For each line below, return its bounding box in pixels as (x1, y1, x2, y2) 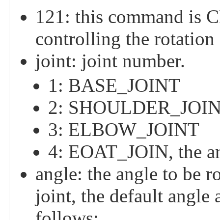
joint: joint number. (35, 50, 185, 72)
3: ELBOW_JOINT (48, 119, 199, 140)
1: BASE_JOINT (48, 75, 180, 96)
